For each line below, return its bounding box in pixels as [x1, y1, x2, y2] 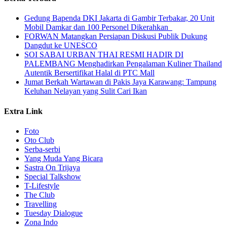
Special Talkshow [24, 172, 81, 181]
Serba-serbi [24, 144, 60, 154]
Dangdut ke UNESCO [24, 41, 97, 50]
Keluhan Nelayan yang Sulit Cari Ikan [24, 87, 147, 96]
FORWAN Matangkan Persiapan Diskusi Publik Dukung [24, 32, 207, 41]
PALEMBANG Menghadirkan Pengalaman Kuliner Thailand [24, 59, 222, 68]
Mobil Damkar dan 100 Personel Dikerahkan [24, 23, 172, 32]
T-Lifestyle [24, 181, 59, 190]
